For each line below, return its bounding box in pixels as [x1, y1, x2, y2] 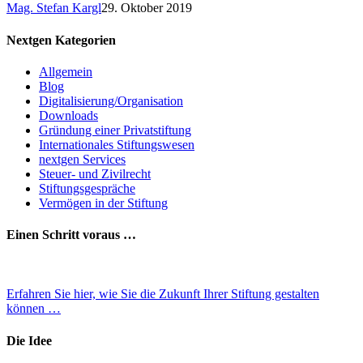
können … [6, 301, 61, 316]
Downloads [39, 108, 98, 122]
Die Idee [6, 333, 52, 348]
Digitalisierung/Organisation [39, 93, 183, 108]
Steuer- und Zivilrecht [39, 166, 151, 181]
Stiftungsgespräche [39, 181, 135, 195]
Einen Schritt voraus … [6, 228, 136, 242]
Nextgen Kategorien [6, 32, 116, 47]
